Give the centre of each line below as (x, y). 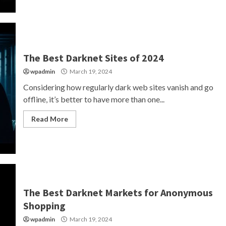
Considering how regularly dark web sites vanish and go (118, 87)
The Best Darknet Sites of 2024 (93, 58)
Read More (49, 119)
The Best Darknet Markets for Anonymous (118, 192)
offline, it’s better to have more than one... (94, 99)
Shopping (44, 206)
